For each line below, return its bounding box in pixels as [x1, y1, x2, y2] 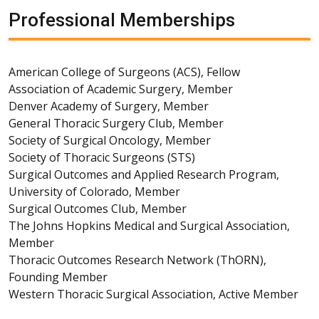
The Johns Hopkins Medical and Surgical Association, [9, 217, 290, 234]
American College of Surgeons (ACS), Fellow [9, 63, 240, 80]
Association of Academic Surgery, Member [9, 80, 233, 97]
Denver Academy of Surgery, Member [9, 98, 209, 114]
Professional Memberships [9, 9, 235, 31]
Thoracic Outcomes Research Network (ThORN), [9, 251, 266, 268]
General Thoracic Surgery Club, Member [9, 115, 224, 131]
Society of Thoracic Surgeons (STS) [9, 149, 201, 165]
